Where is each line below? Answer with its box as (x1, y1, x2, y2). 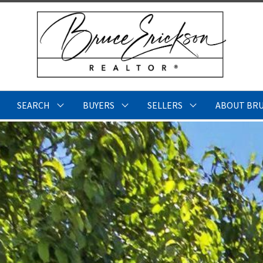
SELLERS (147, 99, 183, 111)
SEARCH (16, 99, 50, 111)
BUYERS (82, 99, 114, 111)
